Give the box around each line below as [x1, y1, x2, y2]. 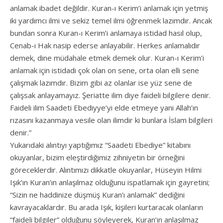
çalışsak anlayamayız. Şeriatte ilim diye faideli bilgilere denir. [10, 90, 211, 101]
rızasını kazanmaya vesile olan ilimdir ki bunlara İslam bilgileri [10, 115, 213, 125]
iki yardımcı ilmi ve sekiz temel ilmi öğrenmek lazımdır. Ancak [10, 15, 212, 26]
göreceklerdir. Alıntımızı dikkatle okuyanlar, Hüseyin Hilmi [10, 165, 202, 175]
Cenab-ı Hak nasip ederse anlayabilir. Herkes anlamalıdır [10, 40, 200, 51]
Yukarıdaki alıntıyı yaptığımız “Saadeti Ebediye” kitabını [10, 140, 191, 150]
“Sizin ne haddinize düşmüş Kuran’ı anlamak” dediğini [10, 190, 185, 200]
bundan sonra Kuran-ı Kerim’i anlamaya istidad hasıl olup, [10, 28, 202, 38]
